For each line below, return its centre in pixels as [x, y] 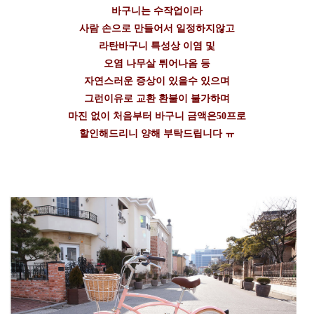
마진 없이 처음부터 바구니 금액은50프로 [157, 116]
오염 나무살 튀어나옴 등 [157, 63]
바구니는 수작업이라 [157, 11]
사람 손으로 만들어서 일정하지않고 [157, 28]
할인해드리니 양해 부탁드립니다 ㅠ [157, 133]
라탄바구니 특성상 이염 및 [157, 46]
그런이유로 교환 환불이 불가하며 [157, 98]
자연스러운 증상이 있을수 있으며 [157, 81]
